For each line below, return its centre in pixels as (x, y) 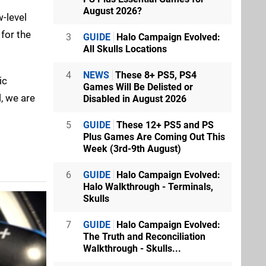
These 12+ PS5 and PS (164, 125)
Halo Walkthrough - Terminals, (148, 186)
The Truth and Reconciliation (144, 236)
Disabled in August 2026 (135, 99)
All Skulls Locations (125, 49)
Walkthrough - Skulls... (132, 248)
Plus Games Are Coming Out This (154, 137)
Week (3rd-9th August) (132, 148)
